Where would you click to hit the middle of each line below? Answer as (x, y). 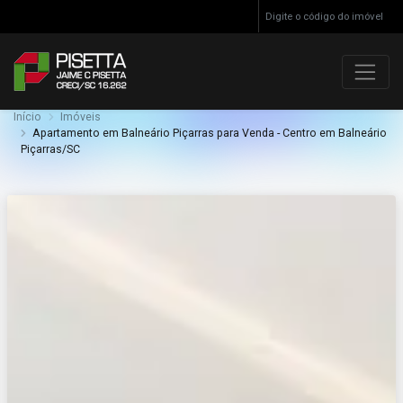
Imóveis (81, 117)
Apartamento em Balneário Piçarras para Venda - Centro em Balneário (210, 134)
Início (27, 117)
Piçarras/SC (50, 150)
